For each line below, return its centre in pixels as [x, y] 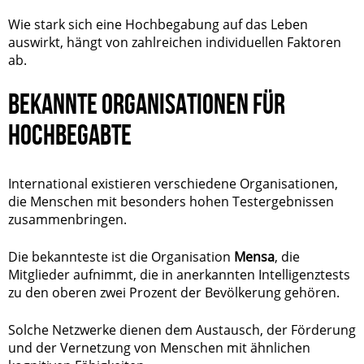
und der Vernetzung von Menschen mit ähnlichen [159, 348]
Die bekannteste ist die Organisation [121, 257]
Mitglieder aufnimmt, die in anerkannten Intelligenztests [179, 275]
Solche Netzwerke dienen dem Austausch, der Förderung [182, 330]
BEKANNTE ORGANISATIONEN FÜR [147, 104]
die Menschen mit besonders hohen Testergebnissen [171, 201]
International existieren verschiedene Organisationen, [173, 184]
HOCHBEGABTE [70, 135]
